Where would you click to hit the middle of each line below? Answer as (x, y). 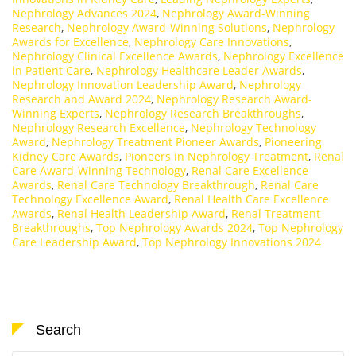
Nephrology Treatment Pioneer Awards (155, 142)
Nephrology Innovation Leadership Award (123, 85)
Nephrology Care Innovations (212, 42)
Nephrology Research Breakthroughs (203, 114)
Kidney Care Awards (66, 157)
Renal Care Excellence (250, 171)
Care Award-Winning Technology (99, 171)
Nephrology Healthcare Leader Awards (199, 71)
